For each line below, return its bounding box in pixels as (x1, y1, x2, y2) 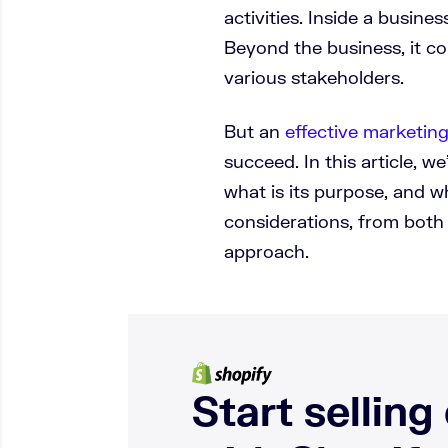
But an (224, 120, 285, 142)
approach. (224, 240, 309, 262)
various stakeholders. (224, 66, 404, 88)
